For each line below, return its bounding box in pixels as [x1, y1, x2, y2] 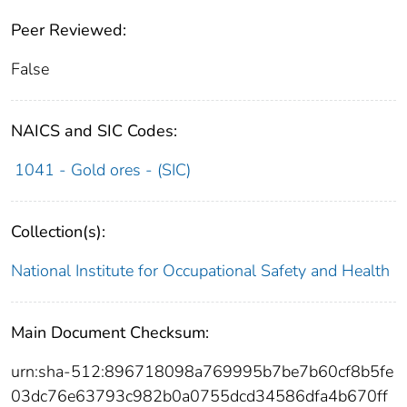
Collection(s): [11, 221, 105, 243]
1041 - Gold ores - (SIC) [14, 159, 191, 182]
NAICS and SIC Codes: [11, 120, 177, 143]
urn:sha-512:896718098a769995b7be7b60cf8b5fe [11, 361, 393, 383]
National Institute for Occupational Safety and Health [11, 260, 390, 283]
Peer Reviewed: [11, 19, 126, 42]
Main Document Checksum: [11, 322, 209, 344]
